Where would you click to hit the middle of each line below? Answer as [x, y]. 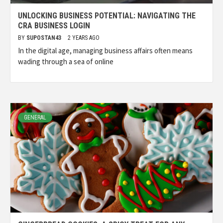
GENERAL [35, 118]
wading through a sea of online [66, 62]
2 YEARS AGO [84, 38]
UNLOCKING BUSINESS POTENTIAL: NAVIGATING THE [107, 16]
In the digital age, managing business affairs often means [105, 51]
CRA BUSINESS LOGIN [54, 26]
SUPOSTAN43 [45, 38]
